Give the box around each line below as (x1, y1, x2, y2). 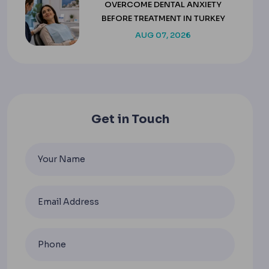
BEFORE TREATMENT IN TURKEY (101, 13, 225, 24)
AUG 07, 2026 (135, 30, 191, 41)
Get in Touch (91, 111, 169, 127)
